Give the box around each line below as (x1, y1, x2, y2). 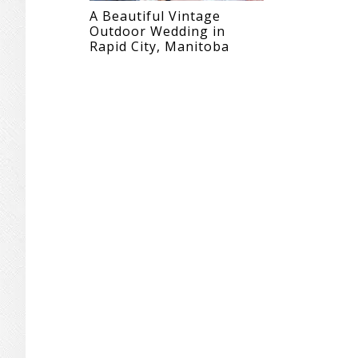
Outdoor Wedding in (89, 22, 225, 40)
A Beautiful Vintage (89, 6, 221, 25)
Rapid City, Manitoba (89, 37, 229, 55)
